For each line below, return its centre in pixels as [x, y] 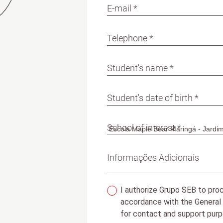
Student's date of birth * [153, 98]
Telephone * [130, 38]
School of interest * [144, 128]
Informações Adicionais [153, 158]
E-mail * [122, 8]
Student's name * [140, 68]
